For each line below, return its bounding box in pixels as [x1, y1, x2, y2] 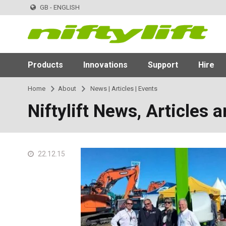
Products [27, 60, 63, 70]
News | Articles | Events [88, 84, 157, 92]
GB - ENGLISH [39, 4, 80, 11]
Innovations [83, 60, 128, 70]
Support [147, 60, 178, 70]
